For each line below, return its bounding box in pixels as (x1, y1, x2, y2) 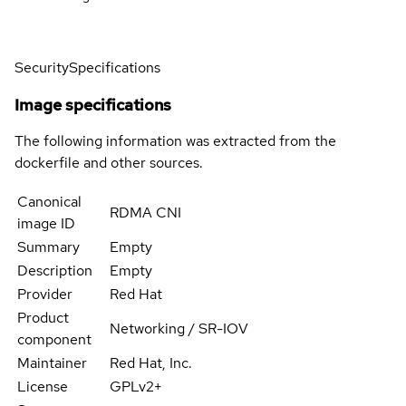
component (17, 329, 92, 349)
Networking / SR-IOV (109, 318, 248, 338)
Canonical (17, 191, 82, 211)
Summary (17, 237, 80, 256)
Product (17, 307, 69, 327)
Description (17, 260, 92, 280)
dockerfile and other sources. (14, 152, 203, 172)
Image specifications (14, 93, 171, 115)
